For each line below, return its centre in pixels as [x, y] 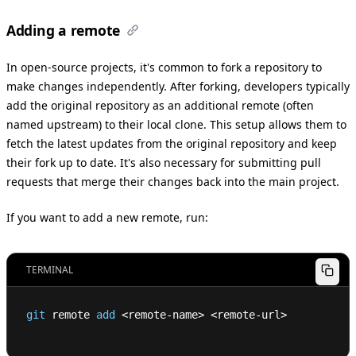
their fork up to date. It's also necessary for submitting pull [164, 163]
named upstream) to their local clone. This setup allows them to [176, 125]
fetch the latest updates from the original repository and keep [172, 144]
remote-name [163, 315]
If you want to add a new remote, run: [107, 218]
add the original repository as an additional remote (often [160, 106]
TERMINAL [50, 270]
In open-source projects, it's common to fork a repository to [164, 68]
